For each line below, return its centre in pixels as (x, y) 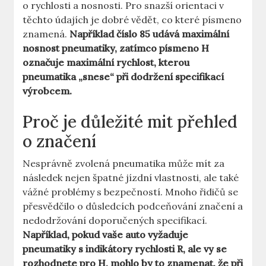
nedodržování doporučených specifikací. (115, 221)
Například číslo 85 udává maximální (150, 34)
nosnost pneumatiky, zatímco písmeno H (116, 48)
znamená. (46, 34)
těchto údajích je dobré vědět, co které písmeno (132, 20)
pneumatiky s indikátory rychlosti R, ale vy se (125, 249)
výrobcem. (47, 91)
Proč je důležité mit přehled (130, 122)
